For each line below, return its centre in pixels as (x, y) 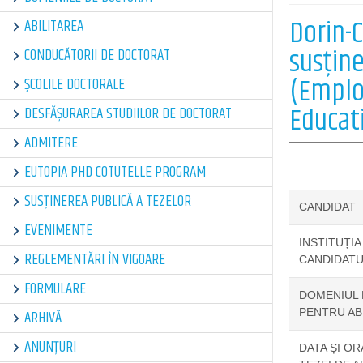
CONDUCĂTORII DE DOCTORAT (98, 56)
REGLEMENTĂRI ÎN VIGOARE (95, 260)
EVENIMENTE (59, 231)
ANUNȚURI (51, 347)
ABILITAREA (54, 26)
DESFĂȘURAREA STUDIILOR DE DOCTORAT (128, 114)
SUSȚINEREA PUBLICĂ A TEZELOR (108, 201)
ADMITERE (51, 143)
